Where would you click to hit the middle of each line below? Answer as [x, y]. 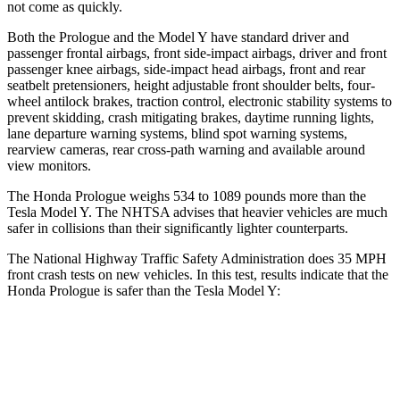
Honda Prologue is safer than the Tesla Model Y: [144, 290]
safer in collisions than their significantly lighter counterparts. [178, 228]
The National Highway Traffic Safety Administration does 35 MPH [197, 258]
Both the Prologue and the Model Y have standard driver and [178, 37]
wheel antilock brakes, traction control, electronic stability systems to [200, 101]
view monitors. [49, 165]
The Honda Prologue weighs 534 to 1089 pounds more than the [187, 196]
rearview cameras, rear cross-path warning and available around [186, 149]
